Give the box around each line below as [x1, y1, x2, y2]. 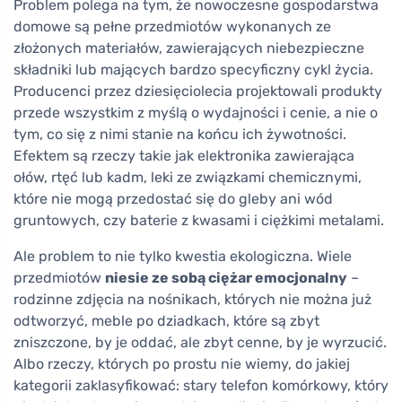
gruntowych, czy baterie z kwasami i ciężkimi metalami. [13, 212, 384, 229]
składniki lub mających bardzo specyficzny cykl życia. [13, 61, 373, 78]
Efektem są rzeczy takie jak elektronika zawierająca [13, 147, 354, 164]
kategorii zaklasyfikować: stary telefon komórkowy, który [13, 377, 389, 394]
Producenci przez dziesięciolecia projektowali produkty [13, 83, 382, 100]
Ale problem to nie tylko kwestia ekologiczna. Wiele [13, 248, 352, 265]
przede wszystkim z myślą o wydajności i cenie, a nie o [13, 104, 378, 121]
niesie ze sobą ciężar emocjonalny [105, 269, 347, 286]
